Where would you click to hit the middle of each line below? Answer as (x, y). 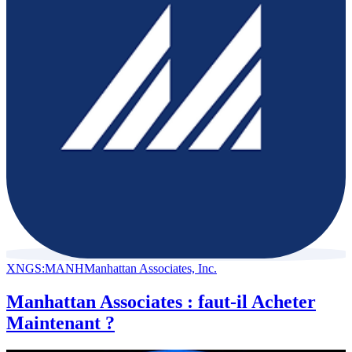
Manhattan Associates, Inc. (150, 268)
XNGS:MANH (45, 268)
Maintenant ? (60, 323)
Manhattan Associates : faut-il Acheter (161, 301)
